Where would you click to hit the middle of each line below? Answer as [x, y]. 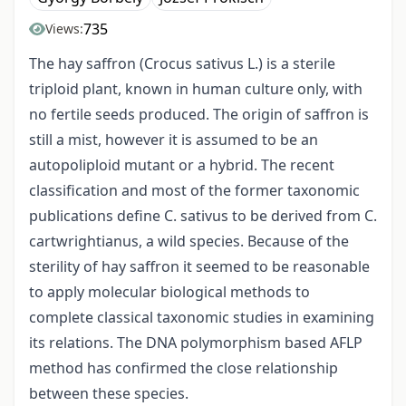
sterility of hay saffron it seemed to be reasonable [199, 267]
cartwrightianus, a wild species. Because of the [189, 242]
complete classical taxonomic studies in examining [202, 318]
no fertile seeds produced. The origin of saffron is [199, 115]
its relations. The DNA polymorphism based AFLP [196, 343]
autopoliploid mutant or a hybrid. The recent [182, 165]
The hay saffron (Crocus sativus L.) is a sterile [182, 64]
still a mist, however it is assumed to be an [174, 140]
